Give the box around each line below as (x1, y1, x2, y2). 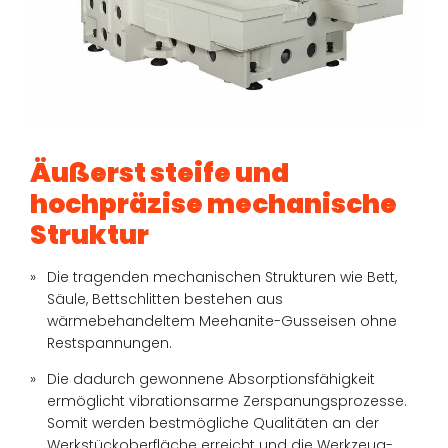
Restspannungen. (47, 333, 177, 354)
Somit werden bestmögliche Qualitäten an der (47, 413, 380, 434)
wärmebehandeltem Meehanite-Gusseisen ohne (47, 311, 398, 332)
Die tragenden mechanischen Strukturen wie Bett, (47, 267, 398, 288)
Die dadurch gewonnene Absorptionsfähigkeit (47, 369, 376, 390)
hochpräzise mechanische (30, 185, 398, 223)
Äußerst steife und (30, 154, 290, 192)
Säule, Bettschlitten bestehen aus (47, 289, 284, 310)
